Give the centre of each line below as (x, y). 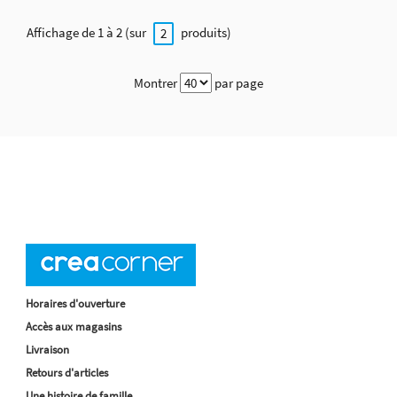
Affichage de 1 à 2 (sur (88, 33)
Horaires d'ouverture (75, 303)
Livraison (47, 349)
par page (239, 82)
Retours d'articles (67, 372)
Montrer (156, 82)
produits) (205, 33)
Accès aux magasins (74, 326)
